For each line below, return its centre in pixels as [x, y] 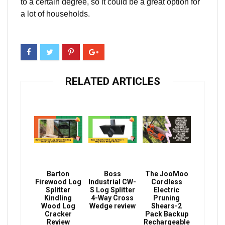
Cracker [58, 214]
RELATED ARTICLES [113, 81]
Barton [58, 174]
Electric [167, 190]
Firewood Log [58, 182]
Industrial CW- [113, 182]
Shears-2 [167, 206]
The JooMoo [166, 174]
